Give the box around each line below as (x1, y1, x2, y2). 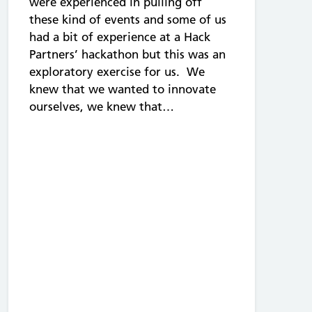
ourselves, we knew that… (29, 99, 174, 114)
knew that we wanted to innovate (29, 81, 216, 96)
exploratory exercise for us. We (29, 64, 205, 79)
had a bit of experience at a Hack (29, 29, 210, 44)
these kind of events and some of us (29, 12, 226, 26)
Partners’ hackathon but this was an (29, 47, 226, 61)
